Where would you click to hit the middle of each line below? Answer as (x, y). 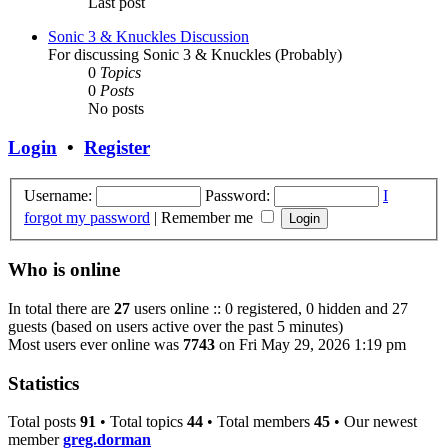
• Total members (258, 422)
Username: (58, 195)
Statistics (43, 383)
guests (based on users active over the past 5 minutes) (175, 326)
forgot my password (87, 217)
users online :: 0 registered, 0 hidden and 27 (269, 308)
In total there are (61, 308)
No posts (116, 109)
